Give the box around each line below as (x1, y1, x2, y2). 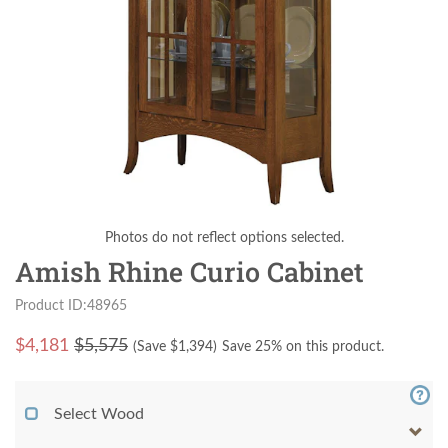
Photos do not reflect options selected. (104, 231, 344, 245)
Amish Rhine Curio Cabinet (15, 254, 364, 289)
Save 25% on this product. (222, 340, 384, 354)
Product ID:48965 (15, 298, 127, 313)
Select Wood (54, 406, 144, 422)
